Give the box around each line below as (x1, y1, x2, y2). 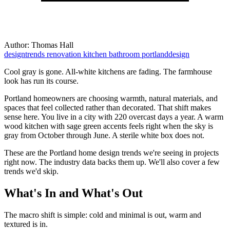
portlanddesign (142, 49, 189, 59)
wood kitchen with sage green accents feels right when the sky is (4, 121, 213, 130)
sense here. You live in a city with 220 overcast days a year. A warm (4, 112, 223, 121)
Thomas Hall (31, 40, 73, 49)
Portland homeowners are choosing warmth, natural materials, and (4, 93, 218, 103)
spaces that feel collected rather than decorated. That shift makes (4, 103, 211, 112)
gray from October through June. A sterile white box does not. (4, 130, 204, 140)
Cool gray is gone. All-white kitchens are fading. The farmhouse (4, 67, 212, 76)
